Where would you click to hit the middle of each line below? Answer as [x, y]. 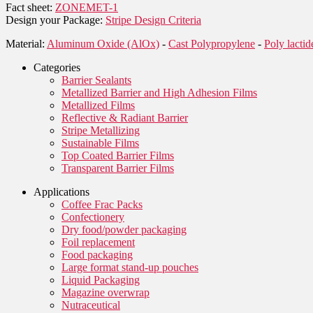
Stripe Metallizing [101, 130]
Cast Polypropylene [212, 43]
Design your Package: [56, 20]
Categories [57, 67]
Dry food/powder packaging [124, 229]
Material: [26, 43]
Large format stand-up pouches [130, 267]
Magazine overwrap [105, 292]
